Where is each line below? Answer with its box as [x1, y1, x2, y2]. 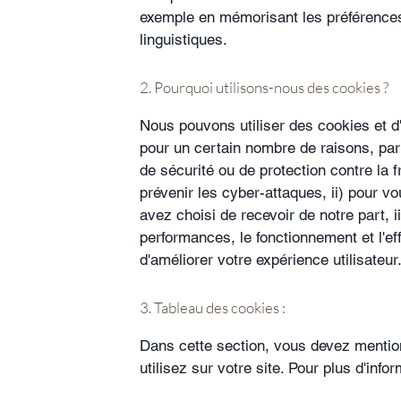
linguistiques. [140, 30, 227, 48]
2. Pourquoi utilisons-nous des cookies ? [140, 78, 388, 97]
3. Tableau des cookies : [140, 298, 286, 317]
